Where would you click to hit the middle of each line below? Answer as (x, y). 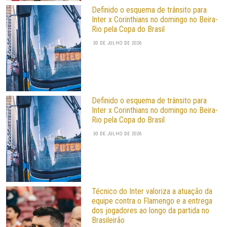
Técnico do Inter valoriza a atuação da (152, 191)
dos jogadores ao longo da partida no (150, 210)
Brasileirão (108, 220)
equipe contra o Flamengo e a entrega (152, 201)
